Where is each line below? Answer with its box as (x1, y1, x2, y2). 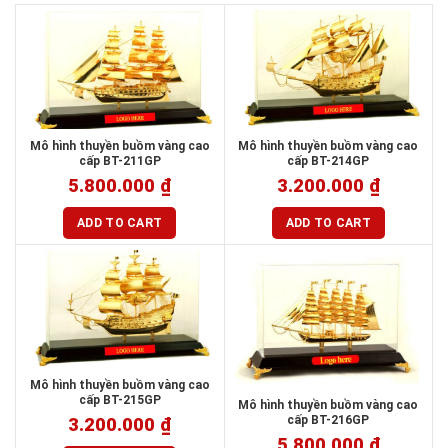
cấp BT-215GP (78, 393, 161, 407)
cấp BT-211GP (78, 153, 161, 168)
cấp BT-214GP (287, 153, 370, 168)
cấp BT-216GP (287, 412, 370, 427)
